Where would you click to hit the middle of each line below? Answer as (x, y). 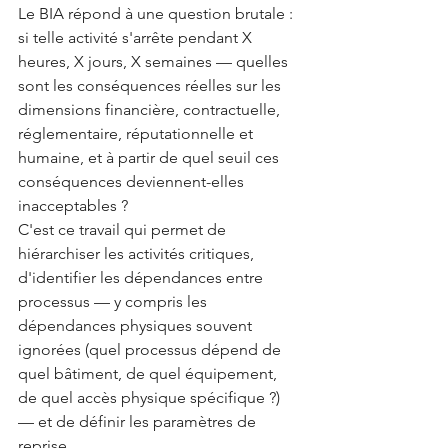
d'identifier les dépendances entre (142, 277)
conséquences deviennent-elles (133, 181)
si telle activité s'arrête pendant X (137, 37)
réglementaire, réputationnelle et (137, 133)
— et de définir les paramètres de (139, 421)
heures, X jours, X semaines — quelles (155, 61)
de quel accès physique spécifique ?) (151, 397)
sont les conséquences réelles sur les (151, 85)
